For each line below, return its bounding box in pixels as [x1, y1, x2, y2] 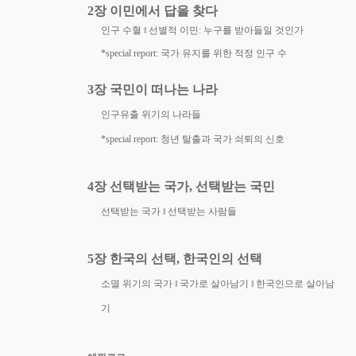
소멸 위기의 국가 [101, 278, 176, 290]
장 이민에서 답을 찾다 [94, 4, 218, 18]
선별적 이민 [149, 25, 199, 37]
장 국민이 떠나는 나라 [94, 83, 218, 97]
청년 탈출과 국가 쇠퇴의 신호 [161, 133, 285, 145]
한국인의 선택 [183, 252, 262, 266]
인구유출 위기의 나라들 [101, 109, 202, 121]
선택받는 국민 [195, 180, 275, 194]
